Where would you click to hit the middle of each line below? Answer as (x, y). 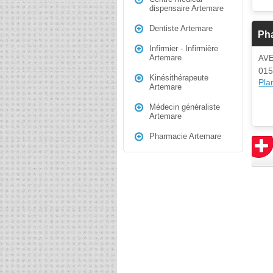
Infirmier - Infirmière (184, 48)
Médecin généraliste (185, 107)
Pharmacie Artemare (185, 136)
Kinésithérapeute (179, 78)
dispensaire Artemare (186, 8)
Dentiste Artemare (181, 28)
